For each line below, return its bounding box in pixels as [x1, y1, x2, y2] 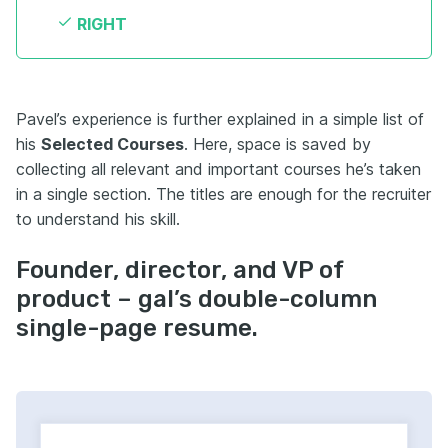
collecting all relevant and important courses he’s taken [16, 159, 421, 180]
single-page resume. [16, 314, 258, 343]
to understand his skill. [16, 209, 180, 230]
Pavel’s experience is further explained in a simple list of [16, 109, 424, 130]
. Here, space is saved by [184, 134, 371, 155]
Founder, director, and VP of [16, 256, 343, 285]
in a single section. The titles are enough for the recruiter [16, 184, 431, 205]
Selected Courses [41, 134, 184, 155]
